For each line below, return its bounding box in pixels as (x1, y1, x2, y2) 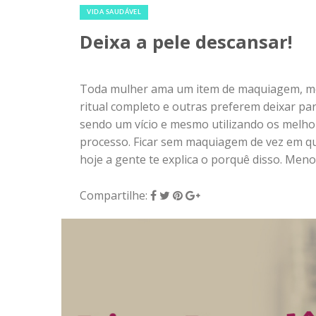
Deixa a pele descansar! (80, 29, 292, 54)
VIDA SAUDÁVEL (87, 8, 142, 16)
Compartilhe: (80, 188, 150, 204)
